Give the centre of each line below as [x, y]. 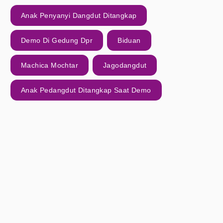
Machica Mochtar [50, 65]
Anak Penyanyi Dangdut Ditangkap [79, 15]
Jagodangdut [125, 65]
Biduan [129, 40]
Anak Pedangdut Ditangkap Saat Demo [86, 90]
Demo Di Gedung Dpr [57, 40]
